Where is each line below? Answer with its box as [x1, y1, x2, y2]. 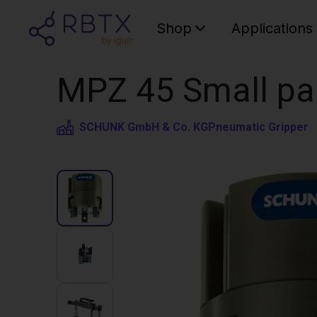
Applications [231, 20, 313, 37]
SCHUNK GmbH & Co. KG [79, 120, 208, 134]
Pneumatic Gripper [208, 120, 309, 134]
